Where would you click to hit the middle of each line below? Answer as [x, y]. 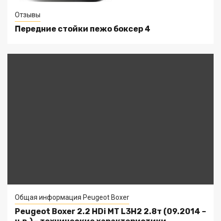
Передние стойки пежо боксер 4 [83, 29]
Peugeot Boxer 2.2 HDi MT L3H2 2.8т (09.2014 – [110, 211]
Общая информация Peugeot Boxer [72, 197]
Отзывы [28, 15]
